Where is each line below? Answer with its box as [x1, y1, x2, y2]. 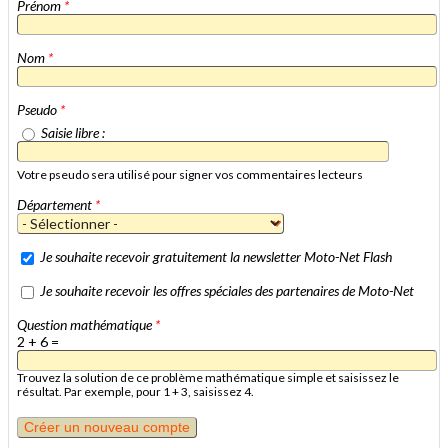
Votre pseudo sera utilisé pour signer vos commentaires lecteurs [17, 166, 363, 182]
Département [17, 195, 95, 213]
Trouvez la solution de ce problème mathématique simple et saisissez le [17, 369, 399, 385]
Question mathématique [17, 315, 155, 333]
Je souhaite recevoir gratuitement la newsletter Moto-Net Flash [40, 247, 392, 265]
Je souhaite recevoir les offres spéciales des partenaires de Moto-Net [40, 281, 414, 299]
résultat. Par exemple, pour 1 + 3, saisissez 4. [17, 383, 254, 399]
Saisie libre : [41, 123, 105, 141]
